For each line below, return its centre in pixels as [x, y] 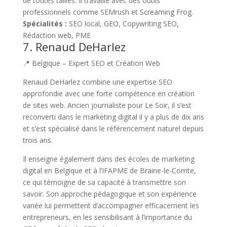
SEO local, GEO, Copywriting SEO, [123, 23]
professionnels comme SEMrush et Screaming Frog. [108, 12]
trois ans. [37, 140]
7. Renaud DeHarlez [74, 46]
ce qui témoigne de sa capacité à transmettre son [104, 182]
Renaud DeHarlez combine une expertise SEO [97, 82]
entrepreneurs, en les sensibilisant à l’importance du [107, 217]
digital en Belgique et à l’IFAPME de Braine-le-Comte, [109, 170]
